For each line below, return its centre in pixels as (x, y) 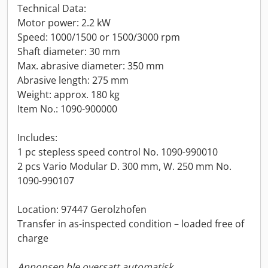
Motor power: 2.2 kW (64, 23)
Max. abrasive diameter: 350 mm (91, 66)
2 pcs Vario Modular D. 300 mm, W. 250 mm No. (124, 166)
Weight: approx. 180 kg (68, 95)
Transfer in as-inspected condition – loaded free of (131, 224)
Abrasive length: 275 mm (73, 80)
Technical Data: (52, 8)
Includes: (37, 138)
